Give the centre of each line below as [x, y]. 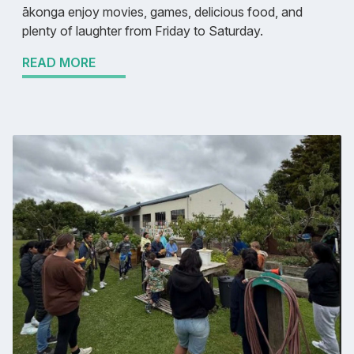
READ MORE [59, 63]
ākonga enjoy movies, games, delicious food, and [162, 12]
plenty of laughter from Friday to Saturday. [143, 31]
